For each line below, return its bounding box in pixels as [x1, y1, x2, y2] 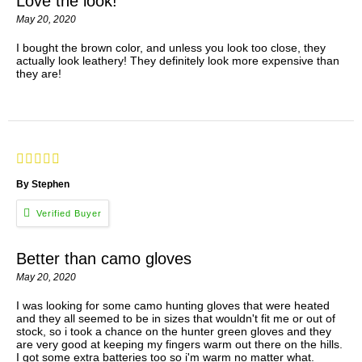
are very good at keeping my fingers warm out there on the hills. [16, 337, 343, 351]
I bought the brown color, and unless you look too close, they [16, 41, 326, 55]
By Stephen [16, 179, 69, 191]
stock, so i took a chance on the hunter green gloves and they [16, 324, 331, 338]
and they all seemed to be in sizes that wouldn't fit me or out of [16, 311, 335, 325]
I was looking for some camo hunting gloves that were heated [16, 298, 330, 312]
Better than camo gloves [16, 249, 192, 267]
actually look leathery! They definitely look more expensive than [16, 54, 339, 68]
